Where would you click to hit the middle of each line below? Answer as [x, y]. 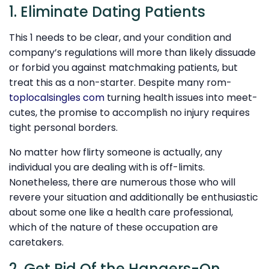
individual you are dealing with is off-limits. [107, 168]
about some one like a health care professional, [121, 213]
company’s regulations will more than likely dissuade [132, 53]
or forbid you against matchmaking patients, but [123, 68]
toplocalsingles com [57, 98]
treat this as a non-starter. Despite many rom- [120, 83]
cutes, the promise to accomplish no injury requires [129, 113]
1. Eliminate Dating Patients [107, 11]
